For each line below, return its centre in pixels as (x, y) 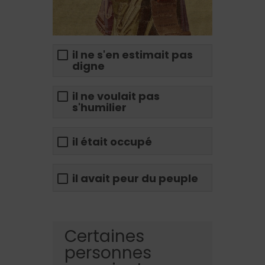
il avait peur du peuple (135, 178)
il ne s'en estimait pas (132, 55)
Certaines (104, 237)
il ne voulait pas (116, 96)
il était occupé (112, 141)
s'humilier (99, 108)
